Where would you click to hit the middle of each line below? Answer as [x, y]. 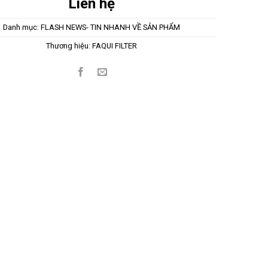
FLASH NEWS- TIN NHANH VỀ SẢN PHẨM [111, 27]
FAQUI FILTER [115, 45]
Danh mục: [22, 27]
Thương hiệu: [69, 45]
